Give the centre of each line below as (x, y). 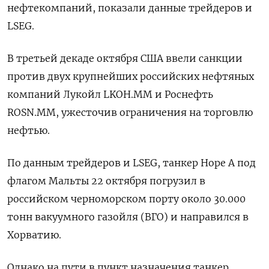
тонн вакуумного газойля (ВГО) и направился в (128, 216)
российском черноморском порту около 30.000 (126, 198)
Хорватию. (34, 234)
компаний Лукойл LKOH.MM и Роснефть (110, 94)
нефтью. (29, 130)
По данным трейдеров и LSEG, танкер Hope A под (131, 162)
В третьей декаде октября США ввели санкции (125, 58)
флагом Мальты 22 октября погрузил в (106, 180)
